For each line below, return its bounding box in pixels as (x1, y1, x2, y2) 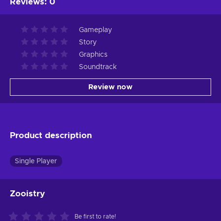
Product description (10, 131, 92, 140)
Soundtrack (79, 63, 117, 71)
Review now (88, 83, 133, 91)
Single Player (15, 157, 57, 165)
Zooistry (10, 189, 45, 198)
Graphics (79, 51, 108, 58)
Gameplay (79, 26, 112, 34)
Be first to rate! (74, 213, 116, 220)
